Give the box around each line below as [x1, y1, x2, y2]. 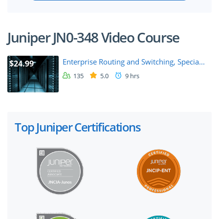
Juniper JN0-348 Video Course [7, 28, 179, 47]
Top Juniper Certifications [15, 118, 141, 135]
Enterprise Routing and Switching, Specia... [63, 57, 205, 67]
